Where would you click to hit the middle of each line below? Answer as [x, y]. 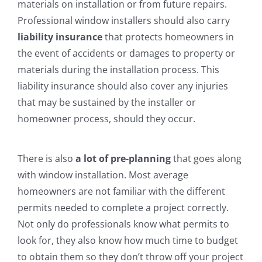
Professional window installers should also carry [123, 21]
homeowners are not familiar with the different [121, 192]
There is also [46, 159]
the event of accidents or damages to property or [126, 54]
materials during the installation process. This [118, 70]
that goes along [206, 159]
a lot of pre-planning [123, 159]
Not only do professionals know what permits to [123, 224]
